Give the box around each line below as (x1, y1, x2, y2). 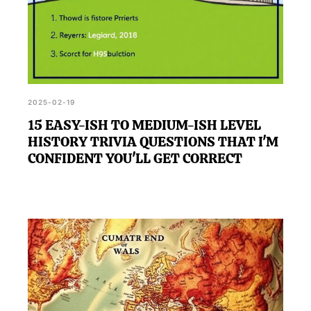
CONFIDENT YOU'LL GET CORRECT (28, 149, 242, 167)
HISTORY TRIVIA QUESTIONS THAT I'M (28, 132, 278, 151)
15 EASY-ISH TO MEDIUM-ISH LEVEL (28, 115, 261, 134)
